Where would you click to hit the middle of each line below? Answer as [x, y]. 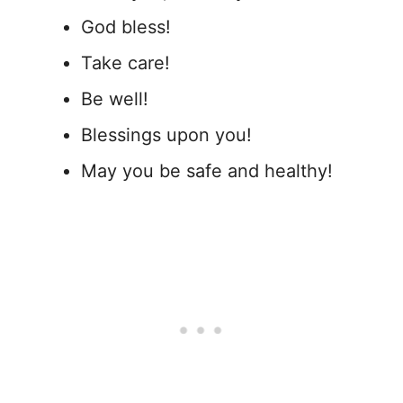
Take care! [125, 63]
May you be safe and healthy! [207, 171]
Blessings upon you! [166, 135]
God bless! [126, 27]
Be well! [115, 99]
